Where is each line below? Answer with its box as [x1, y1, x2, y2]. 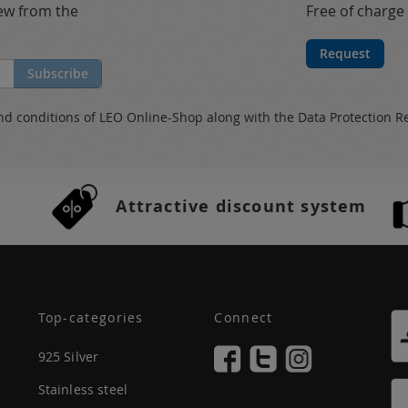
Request [320, 45, 371, 62]
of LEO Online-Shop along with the [84, 108, 298, 126]
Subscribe [27, 65, 88, 82]
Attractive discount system [116, 195, 367, 218]
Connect [214, 309, 273, 326]
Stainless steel [37, 381, 127, 398]
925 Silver [37, 348, 99, 365]
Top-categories [37, 309, 144, 326]
